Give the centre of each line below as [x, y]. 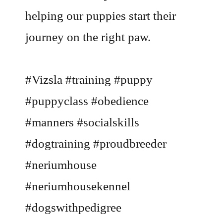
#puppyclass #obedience [87, 101]
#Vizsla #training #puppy [89, 80]
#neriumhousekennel [78, 186]
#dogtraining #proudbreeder [96, 144]
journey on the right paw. [88, 37]
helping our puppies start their [101, 15]
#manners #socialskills [83, 122]
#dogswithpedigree [74, 208]
